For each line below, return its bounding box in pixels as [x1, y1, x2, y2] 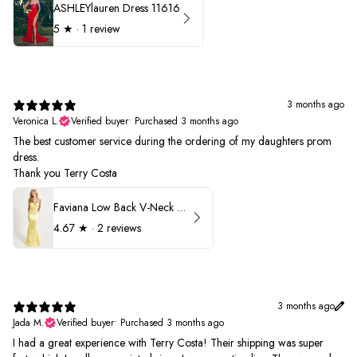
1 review [82, 21, 120, 37]
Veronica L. [13, 113, 59, 128]
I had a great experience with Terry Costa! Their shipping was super [13, 334, 324, 351]
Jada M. [13, 315, 45, 330]
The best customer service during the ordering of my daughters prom [13, 132, 331, 149]
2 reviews [97, 220, 141, 237]
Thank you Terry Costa [13, 164, 117, 181]
